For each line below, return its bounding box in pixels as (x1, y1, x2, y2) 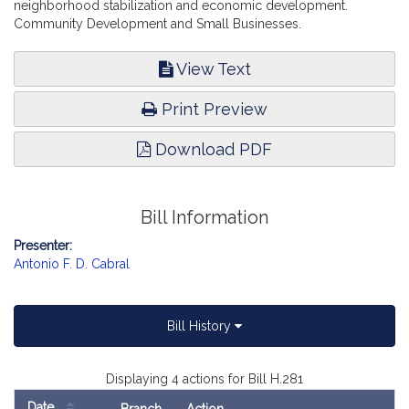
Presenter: (14, 238, 72, 253)
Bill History (167, 319, 235, 333)
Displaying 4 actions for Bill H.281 (106, 372, 303, 386)
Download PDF (151, 140, 272, 159)
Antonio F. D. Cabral (14, 257, 130, 271)
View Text (172, 59, 251, 79)
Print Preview (157, 100, 267, 119)
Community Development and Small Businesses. (14, 16, 301, 31)
